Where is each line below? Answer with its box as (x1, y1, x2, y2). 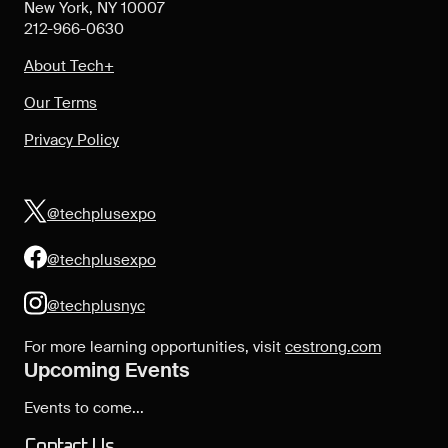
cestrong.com (285, 337, 381, 358)
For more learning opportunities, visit (24, 337, 285, 358)
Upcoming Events (24, 357, 190, 384)
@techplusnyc (47, 295, 145, 316)
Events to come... (24, 398, 144, 419)
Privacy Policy (24, 130, 119, 151)
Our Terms (24, 93, 97, 114)
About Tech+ (24, 56, 114, 77)
